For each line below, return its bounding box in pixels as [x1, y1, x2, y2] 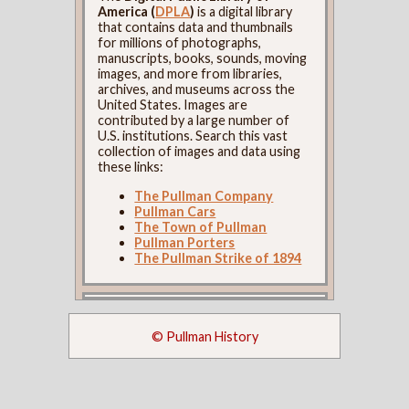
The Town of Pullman [134, 218, 267, 235]
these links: [98, 159, 164, 175]
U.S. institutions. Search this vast [98, 128, 288, 144]
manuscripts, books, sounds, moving [98, 50, 308, 67]
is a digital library [194, 4, 293, 20]
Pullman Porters [134, 234, 236, 250]
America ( [98, 4, 156, 20]
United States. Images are [98, 97, 248, 113]
